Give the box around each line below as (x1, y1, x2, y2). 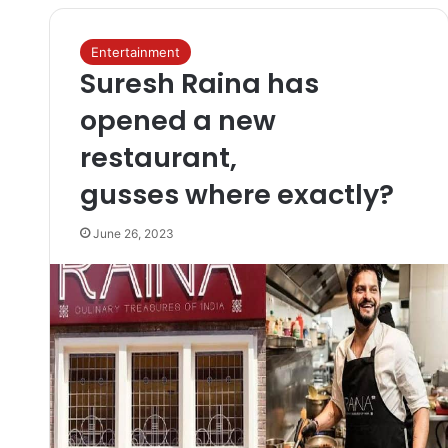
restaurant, (79, 139, 237, 176)
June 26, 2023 (92, 226, 174, 241)
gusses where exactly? (79, 176, 394, 213)
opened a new (79, 102, 276, 139)
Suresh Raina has (79, 65, 319, 102)
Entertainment (90, 44, 180, 60)
